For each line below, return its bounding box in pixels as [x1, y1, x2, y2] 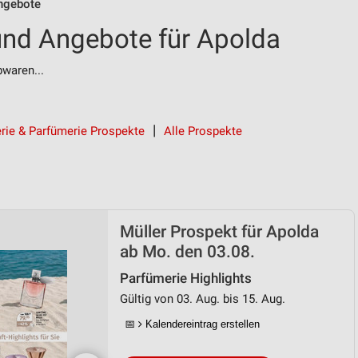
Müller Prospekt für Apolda [120, 222, 319, 241]
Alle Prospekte [164, 124, 242, 138]
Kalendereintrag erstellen [142, 318, 260, 330]
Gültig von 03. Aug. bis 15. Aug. [120, 292, 285, 306]
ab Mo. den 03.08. [120, 242, 255, 261]
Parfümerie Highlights [120, 271, 252, 286]
